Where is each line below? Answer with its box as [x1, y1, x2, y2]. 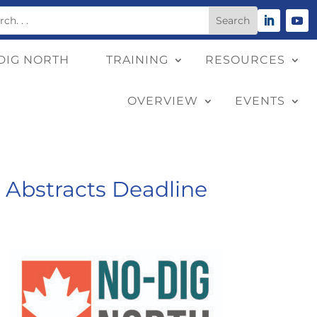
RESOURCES [205, 53, 285, 67]
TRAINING [106, 53, 168, 67]
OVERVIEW [127, 94, 198, 108]
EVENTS [235, 94, 285, 108]
